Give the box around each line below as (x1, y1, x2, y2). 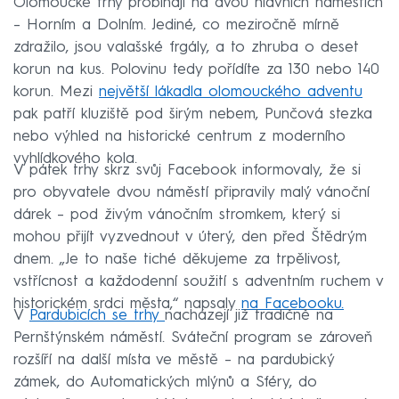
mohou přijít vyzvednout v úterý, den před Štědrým (13, 230, 367, 246)
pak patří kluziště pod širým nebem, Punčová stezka (13, 107, 372, 123)
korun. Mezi (13, 85, 99, 101)
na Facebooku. (241, 297, 344, 313)
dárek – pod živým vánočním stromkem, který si (13, 208, 340, 224)
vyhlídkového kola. (13, 151, 137, 167)
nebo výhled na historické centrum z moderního (13, 129, 346, 145)
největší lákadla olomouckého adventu (99, 85, 362, 101)
